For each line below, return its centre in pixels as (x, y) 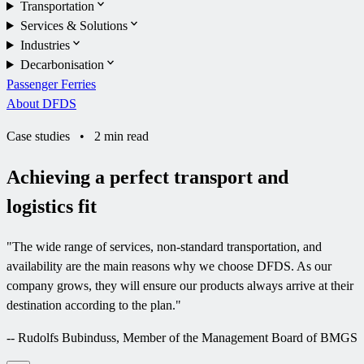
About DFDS (41, 103)
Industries (45, 45)
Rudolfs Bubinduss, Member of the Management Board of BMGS (188, 337)
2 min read (121, 136)
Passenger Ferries (51, 84)
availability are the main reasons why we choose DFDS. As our (169, 266)
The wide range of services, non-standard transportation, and (167, 246)
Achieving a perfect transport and (147, 177)
